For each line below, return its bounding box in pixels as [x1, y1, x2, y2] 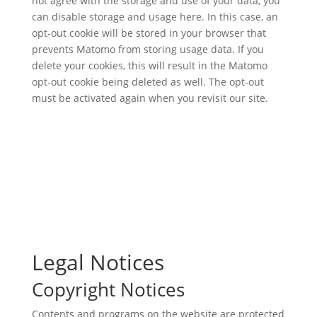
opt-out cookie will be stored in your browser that [31, 26, 266, 40]
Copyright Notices [31, 277, 185, 302]
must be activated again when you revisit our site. [31, 91, 268, 105]
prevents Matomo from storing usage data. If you [31, 42, 264, 56]
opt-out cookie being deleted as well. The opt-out [31, 75, 264, 88]
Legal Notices [31, 248, 164, 277]
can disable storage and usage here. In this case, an [31, 10, 278, 23]
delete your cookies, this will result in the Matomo [31, 59, 267, 72]
